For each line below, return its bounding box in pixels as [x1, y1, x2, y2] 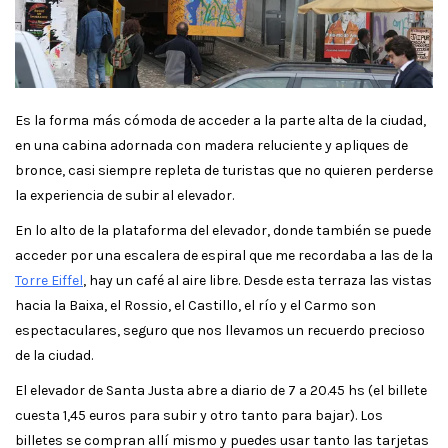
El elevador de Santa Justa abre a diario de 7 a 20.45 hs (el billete [15, 381, 427, 399]
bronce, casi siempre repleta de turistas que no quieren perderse [15, 161, 433, 179]
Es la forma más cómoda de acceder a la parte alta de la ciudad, [15, 111, 426, 129]
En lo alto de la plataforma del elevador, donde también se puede [15, 221, 431, 239]
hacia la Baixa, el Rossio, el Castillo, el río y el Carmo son [15, 296, 376, 314]
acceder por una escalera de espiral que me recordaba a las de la [15, 246, 433, 264]
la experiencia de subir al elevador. [15, 186, 234, 204]
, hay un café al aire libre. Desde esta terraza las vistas [83, 271, 432, 289]
